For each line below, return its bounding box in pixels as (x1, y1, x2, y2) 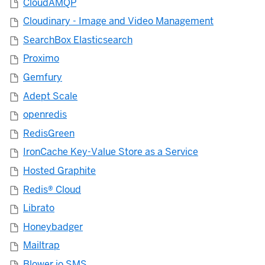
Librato (23, 202, 54, 215)
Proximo (23, 52, 59, 65)
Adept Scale (23, 89, 77, 102)
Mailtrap (23, 239, 60, 252)
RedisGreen (23, 127, 75, 140)
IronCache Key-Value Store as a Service (23, 146, 198, 159)
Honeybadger (23, 220, 83, 233)
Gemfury (23, 71, 62, 84)
